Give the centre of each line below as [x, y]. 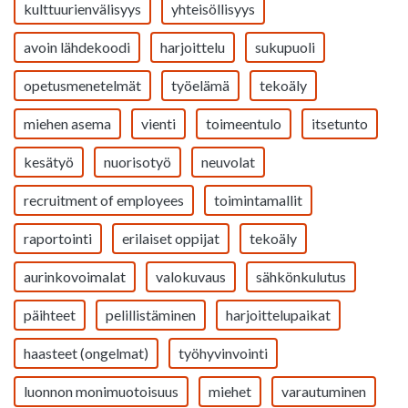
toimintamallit [258, 200]
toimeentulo [244, 123]
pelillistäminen [151, 315]
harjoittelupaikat [278, 315]
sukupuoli [285, 47]
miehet [230, 391]
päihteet [50, 315]
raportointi [58, 238]
